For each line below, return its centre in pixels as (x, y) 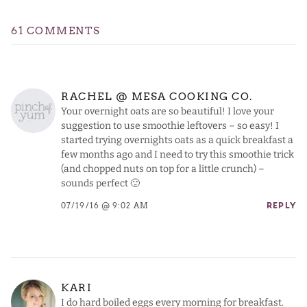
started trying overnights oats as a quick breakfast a (177, 140)
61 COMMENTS (56, 31)
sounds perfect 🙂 (100, 184)
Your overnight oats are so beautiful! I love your (168, 112)
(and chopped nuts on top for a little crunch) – (163, 169)
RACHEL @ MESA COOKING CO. (157, 97)
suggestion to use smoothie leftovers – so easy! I (170, 126)
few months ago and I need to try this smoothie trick (177, 155)
